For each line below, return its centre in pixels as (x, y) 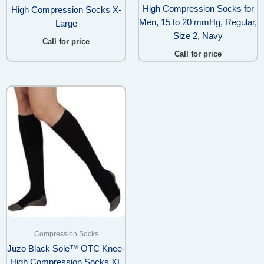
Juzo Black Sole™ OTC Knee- (66, 249)
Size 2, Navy (198, 36)
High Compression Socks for (198, 9)
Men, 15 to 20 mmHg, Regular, (198, 22)
